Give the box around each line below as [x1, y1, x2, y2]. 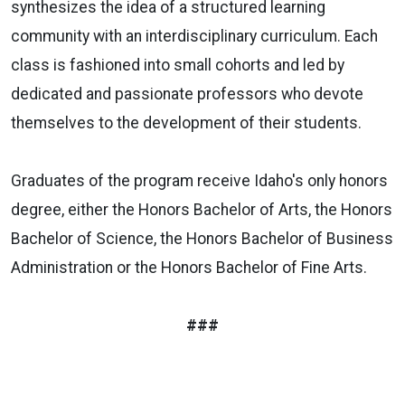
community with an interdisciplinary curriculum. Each [11, 26, 378, 45]
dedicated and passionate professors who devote [11, 84, 363, 103]
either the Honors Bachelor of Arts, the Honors [64, 200, 392, 219]
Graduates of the [11, 171, 134, 190]
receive [193, 171, 254, 190]
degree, [11, 200, 64, 219]
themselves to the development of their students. [11, 113, 365, 132]
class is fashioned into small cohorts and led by [11, 55, 344, 74]
